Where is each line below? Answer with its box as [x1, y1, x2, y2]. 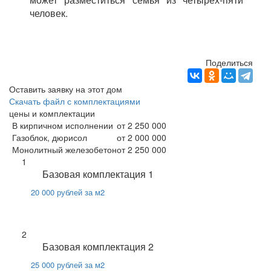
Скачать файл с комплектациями [9, 94, 140, 107]
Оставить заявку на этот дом [9, 82, 122, 95]
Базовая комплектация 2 [42, 239, 154, 253]
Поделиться [206, 56, 253, 68]
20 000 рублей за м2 [30, 186, 105, 198]
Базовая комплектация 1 [42, 166, 154, 181]
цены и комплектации [9, 106, 95, 119]
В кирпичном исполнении [12, 119, 113, 131]
